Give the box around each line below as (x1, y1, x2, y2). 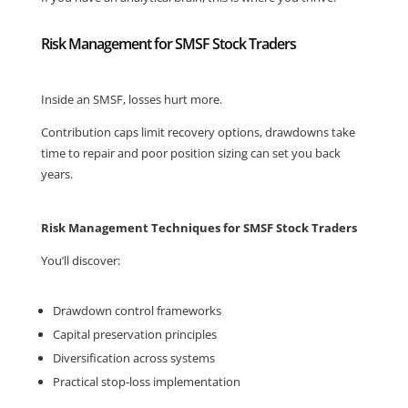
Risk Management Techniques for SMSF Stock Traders (40, 219, 357, 236)
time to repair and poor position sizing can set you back (40, 145, 341, 161)
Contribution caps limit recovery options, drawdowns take (40, 124, 355, 140)
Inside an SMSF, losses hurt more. (40, 91, 222, 107)
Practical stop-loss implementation (52, 373, 240, 390)
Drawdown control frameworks (52, 302, 221, 319)
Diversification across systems (52, 350, 215, 366)
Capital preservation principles (52, 326, 217, 342)
